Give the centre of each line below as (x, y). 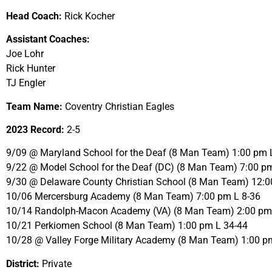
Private (56, 263)
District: (23, 263)
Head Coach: (34, 16)
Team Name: (34, 106)
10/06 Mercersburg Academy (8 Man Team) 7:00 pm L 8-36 (133, 197)
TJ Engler (26, 83)
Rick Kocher (88, 16)
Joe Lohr (25, 54)
